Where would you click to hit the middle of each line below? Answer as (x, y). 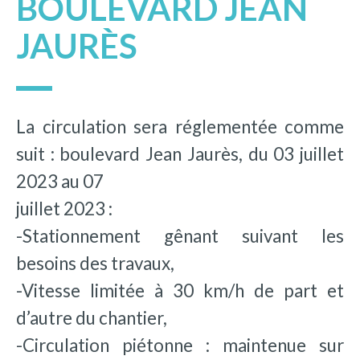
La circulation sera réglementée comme (180, 126)
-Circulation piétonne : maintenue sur (180, 345)
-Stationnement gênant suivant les (180, 235)
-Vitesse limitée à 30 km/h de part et (180, 290)
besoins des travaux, (95, 263)
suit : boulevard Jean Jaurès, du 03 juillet (180, 153)
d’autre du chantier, (92, 317)
